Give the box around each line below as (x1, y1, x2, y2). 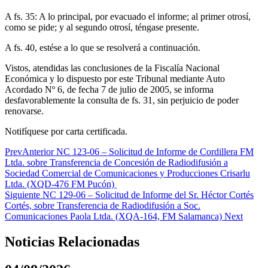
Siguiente (5, 190, 40, 200)
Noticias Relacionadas (5, 234, 139, 250)
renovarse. (5, 106, 44, 117)
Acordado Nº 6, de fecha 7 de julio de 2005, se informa (5, 84, 214, 95)
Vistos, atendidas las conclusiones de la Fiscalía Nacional (5, 63, 220, 74)
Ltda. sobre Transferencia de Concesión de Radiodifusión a (5, 157, 228, 168)
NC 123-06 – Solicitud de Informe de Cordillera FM (54, 147, 254, 157)
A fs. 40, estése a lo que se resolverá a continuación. (5, 42, 200, 53)
